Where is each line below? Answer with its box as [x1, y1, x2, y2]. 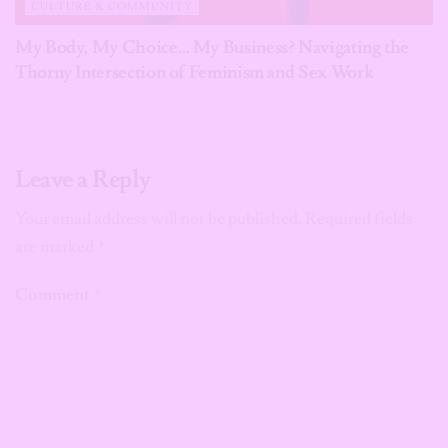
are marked [15, 235, 97, 258]
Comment [15, 283, 93, 306]
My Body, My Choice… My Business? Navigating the [15, 35, 410, 59]
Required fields [305, 207, 413, 230]
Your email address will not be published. [15, 207, 302, 230]
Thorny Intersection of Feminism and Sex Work [15, 60, 374, 84]
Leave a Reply [15, 163, 151, 195]
